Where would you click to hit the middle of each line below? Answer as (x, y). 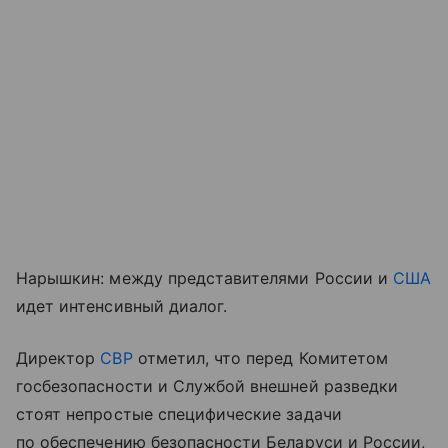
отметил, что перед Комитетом (260, 358)
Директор (58, 358)
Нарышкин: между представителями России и (204, 278)
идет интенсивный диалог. (122, 306)
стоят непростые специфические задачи (179, 414)
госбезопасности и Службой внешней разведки (207, 386)
